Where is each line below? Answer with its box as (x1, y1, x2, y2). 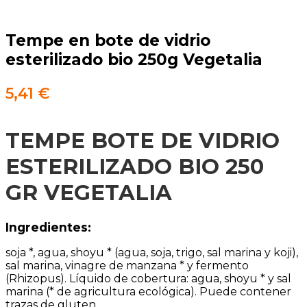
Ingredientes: (5, 219, 91, 234)
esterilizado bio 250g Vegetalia (5, 50, 262, 70)
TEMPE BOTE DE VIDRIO (5, 127, 280, 154)
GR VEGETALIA (5, 180, 172, 206)
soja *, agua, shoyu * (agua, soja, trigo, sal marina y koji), (5, 246, 298, 260)
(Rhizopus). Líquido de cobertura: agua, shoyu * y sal (5, 272, 291, 286)
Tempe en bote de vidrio (5, 31, 210, 51)
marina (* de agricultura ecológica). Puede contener (5, 285, 291, 299)
